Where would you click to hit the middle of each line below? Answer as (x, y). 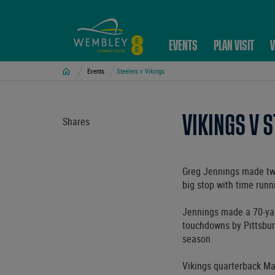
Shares (76, 122)
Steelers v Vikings (141, 71)
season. (198, 239)
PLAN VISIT (234, 46)
